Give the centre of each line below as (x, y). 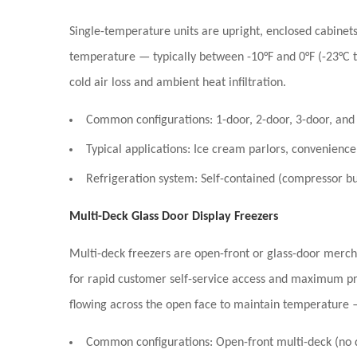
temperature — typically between (158, 57)
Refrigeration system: (142, 179)
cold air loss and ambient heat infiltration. (178, 83)
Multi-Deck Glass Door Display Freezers (174, 217)
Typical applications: (138, 150)
